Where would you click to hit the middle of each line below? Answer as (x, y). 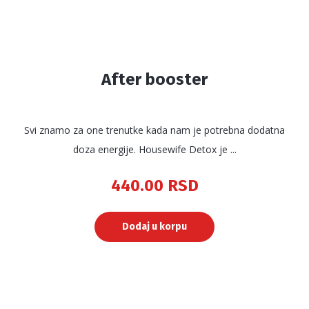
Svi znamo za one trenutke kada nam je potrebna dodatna (154, 130)
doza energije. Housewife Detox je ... (154, 149)
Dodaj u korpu (154, 226)
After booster (154, 79)
